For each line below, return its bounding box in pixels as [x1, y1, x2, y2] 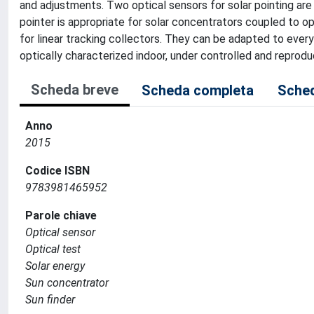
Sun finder [25, 293, 75, 306]
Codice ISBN [25, 164, 90, 177]
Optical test [25, 243, 81, 256]
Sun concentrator [25, 276, 109, 289]
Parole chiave [25, 209, 97, 222]
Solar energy [25, 259, 85, 273]
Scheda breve [31, 81, 118, 98]
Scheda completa [142, 82, 254, 99]
